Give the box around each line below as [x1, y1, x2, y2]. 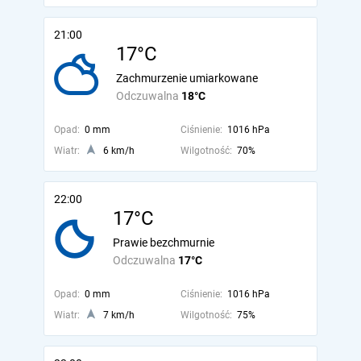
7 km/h [103, 309, 135, 321]
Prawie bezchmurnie [113, 236, 214, 249]
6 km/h [103, 145, 135, 156]
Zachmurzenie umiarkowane [116, 72, 258, 85]
